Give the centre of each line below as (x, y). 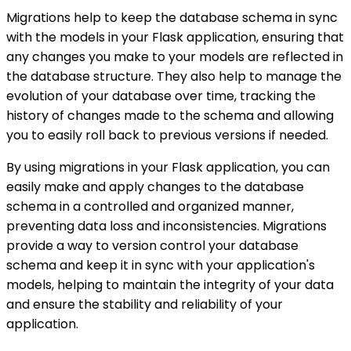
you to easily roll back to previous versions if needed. (167, 136)
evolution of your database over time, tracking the (161, 96)
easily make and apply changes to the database (155, 187)
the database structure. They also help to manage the (174, 77)
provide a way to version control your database (152, 246)
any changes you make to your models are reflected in (175, 57)
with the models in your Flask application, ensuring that (175, 38)
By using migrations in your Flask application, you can (168, 168)
